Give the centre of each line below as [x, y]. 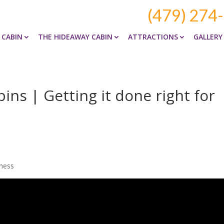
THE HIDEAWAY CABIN [75, 36]
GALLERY [208, 36]
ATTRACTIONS [153, 36]
